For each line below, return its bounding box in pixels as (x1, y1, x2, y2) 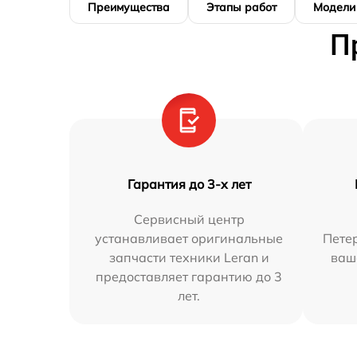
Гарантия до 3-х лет (127, 175, 251, 192)
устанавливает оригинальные (95, 229, 284, 246)
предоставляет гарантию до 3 (96, 268, 283, 284)
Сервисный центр (133, 210, 245, 227)
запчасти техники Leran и (108, 249, 269, 265)
